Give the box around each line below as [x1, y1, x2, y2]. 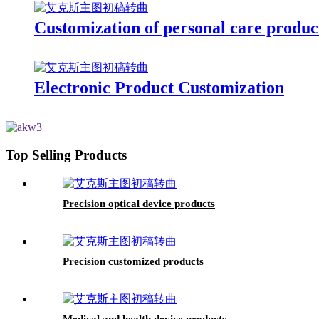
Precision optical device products [63, 197, 215, 209]
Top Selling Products [6, 147, 127, 163]
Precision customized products [63, 255, 204, 267]
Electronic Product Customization [34, 78, 284, 98]
